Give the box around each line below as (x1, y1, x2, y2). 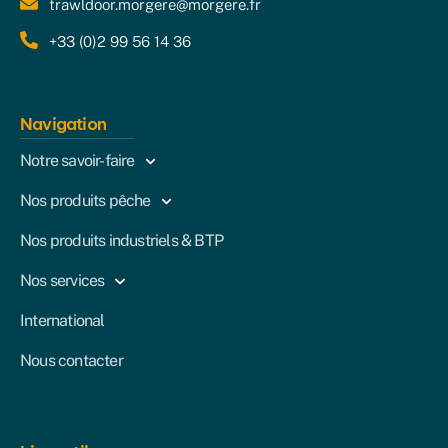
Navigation (20, 113, 106, 136)
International (20, 311, 105, 331)
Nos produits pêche (20, 191, 151, 211)
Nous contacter (20, 351, 123, 371)
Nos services (20, 271, 105, 291)
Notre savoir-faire (20, 151, 135, 171)
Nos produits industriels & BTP (20, 231, 223, 251)
